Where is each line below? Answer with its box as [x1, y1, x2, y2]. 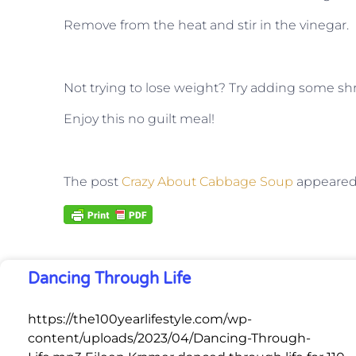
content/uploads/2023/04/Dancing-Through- [28, 330, 311, 346]
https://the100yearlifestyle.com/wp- [28, 311, 252, 327]
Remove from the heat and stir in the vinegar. [64, 17, 352, 33]
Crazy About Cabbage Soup [122, 173, 293, 189]
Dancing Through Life [28, 269, 191, 288]
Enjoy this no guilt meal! [64, 111, 215, 127]
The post [64, 173, 122, 189]
